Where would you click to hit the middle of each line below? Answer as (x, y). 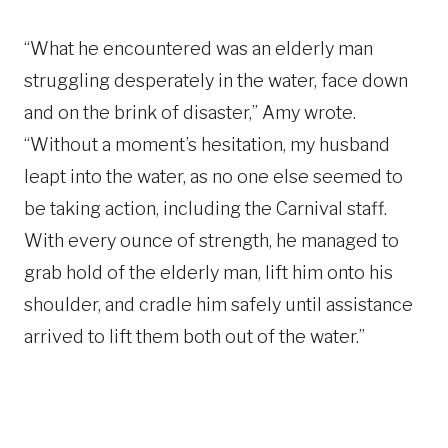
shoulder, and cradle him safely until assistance (218, 304)
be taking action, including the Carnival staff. (205, 208)
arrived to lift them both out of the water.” (194, 336)
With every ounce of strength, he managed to (211, 240)
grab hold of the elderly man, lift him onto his (208, 272)
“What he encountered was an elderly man (198, 48)
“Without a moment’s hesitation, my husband (207, 144)
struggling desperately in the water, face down (216, 80)
